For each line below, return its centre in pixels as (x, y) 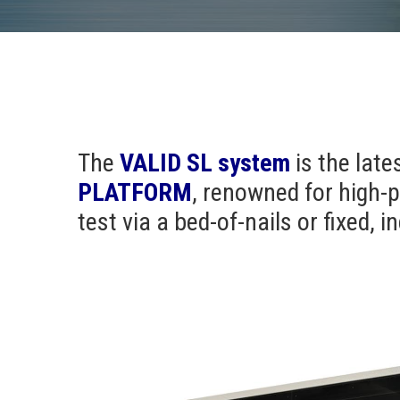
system (254, 163)
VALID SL (166, 163)
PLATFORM (135, 192)
